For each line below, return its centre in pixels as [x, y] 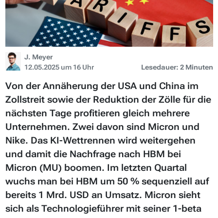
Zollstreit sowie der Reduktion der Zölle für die [108, 99]
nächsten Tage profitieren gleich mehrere [97, 113]
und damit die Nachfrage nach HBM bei [93, 154]
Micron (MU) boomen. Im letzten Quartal [96, 167]
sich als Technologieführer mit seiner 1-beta [103, 208]
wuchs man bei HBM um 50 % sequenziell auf [107, 181]
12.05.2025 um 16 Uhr [59, 67]
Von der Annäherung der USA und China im [102, 86]
